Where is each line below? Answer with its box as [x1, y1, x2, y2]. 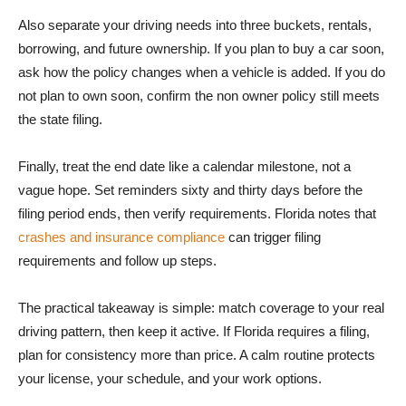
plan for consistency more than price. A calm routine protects [18, 346, 375, 362]
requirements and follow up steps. [18, 252, 217, 268]
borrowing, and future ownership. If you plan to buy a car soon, [18, 40, 384, 56]
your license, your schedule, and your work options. [18, 370, 322, 386]
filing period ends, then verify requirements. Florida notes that [18, 205, 376, 221]
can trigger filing [225, 228, 321, 245]
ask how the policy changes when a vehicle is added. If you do [18, 63, 385, 80]
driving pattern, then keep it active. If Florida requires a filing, [18, 323, 370, 339]
